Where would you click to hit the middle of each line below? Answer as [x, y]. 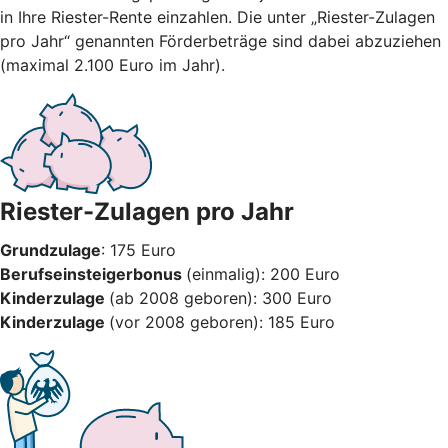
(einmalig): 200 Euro [263, 273]
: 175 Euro [138, 249]
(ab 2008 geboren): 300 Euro [220, 297]
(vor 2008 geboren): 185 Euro [222, 321]
